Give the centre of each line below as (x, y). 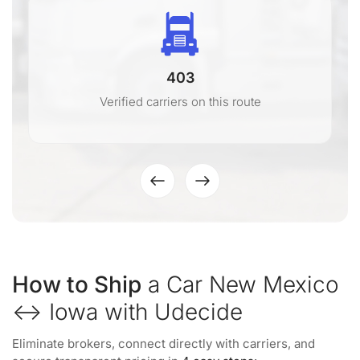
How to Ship (77, 284)
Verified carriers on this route (180, 102)
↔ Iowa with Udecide (127, 312)
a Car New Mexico (240, 284)
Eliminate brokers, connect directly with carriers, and (164, 344)
